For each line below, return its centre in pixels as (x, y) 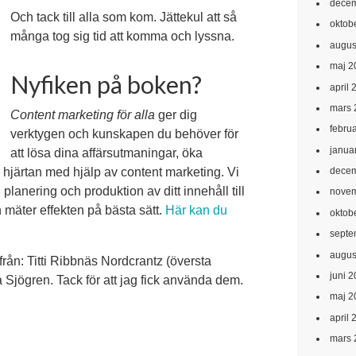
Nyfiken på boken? (106, 85)
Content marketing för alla (83, 115)
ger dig (176, 115)
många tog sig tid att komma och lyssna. (122, 37)
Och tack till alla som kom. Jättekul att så (124, 17)
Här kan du (196, 211)
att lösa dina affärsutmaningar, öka (106, 153)
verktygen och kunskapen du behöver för (124, 134)
